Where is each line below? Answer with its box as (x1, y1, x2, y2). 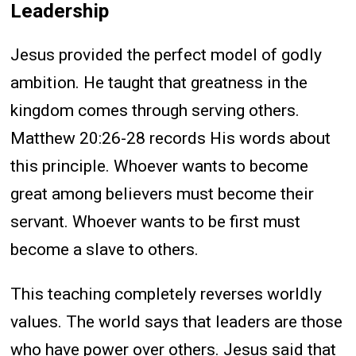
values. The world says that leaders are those (10, 311, 343, 331)
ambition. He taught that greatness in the (10, 72, 308, 92)
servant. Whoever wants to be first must (10, 211, 301, 231)
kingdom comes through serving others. (10, 100, 300, 120)
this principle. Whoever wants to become (10, 156, 309, 176)
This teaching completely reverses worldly (10, 284, 323, 304)
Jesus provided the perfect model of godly (10, 44, 323, 64)
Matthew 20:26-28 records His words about (10, 128, 331, 148)
